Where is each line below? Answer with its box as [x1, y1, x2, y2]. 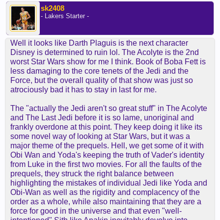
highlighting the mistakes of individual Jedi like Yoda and [10, 179, 207, 188]
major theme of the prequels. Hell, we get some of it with [10, 141, 204, 150]
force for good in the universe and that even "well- [10, 207, 182, 216]
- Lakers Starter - [41, 12, 89, 20]
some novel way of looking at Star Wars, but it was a [10, 132, 190, 141]
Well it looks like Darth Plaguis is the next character [10, 39, 188, 48]
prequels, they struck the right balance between [10, 169, 174, 178]
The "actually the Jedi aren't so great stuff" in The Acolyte [10, 104, 207, 113]
